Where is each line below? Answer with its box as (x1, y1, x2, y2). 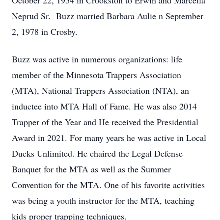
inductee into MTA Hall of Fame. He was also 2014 (12, 100, 197, 112)
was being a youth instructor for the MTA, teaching (12, 194, 194, 206)
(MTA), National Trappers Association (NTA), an (12, 84, 189, 96)
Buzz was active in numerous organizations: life (12, 53, 182, 65)
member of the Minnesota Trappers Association (12, 69, 181, 81)
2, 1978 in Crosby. (12, 26, 78, 37)
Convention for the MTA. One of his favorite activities (12, 179, 205, 191)
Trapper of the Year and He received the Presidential (12, 116, 198, 128)
